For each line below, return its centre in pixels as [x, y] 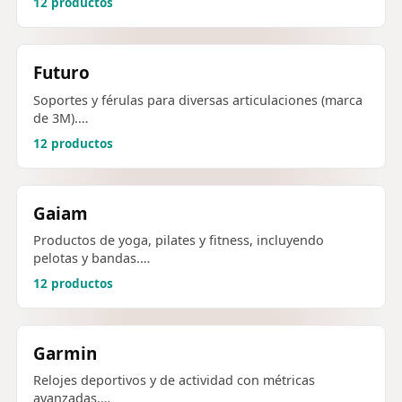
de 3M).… [61, 118]
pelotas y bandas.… [92, 258]
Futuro [61, 73]
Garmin [65, 353]
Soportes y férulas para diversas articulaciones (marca [198, 100]
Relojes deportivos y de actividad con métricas [174, 380]
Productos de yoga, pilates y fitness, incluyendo [179, 240]
